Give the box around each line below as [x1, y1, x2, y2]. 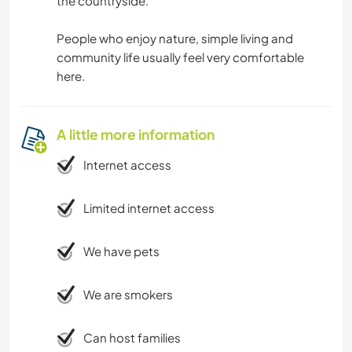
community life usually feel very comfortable [57, 49, 304, 64]
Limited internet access [83, 200, 214, 215]
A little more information [57, 125, 214, 143]
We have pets [83, 243, 159, 258]
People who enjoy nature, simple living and [57, 30, 293, 46]
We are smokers [83, 286, 173, 302]
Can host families [83, 329, 181, 345]
